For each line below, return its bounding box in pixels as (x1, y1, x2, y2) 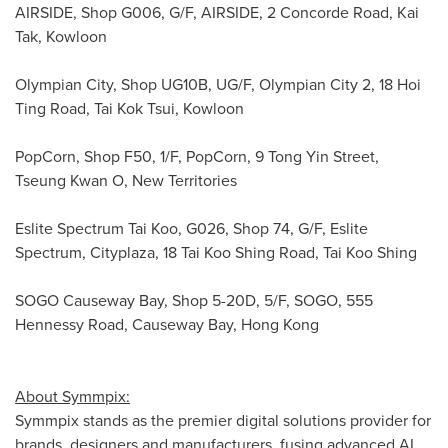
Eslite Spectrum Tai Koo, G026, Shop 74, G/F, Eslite (15, 217, 368, 239)
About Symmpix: (15, 385, 130, 407)
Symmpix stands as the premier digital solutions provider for (15, 409, 431, 431)
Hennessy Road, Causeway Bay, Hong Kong (15, 313, 323, 335)
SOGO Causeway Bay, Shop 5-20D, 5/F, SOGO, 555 (15, 289, 373, 311)
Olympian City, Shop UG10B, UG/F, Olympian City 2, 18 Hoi (15, 73, 421, 95)
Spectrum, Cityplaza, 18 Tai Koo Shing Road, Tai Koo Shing (15, 241, 421, 263)
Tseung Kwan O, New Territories (15, 169, 241, 191)
